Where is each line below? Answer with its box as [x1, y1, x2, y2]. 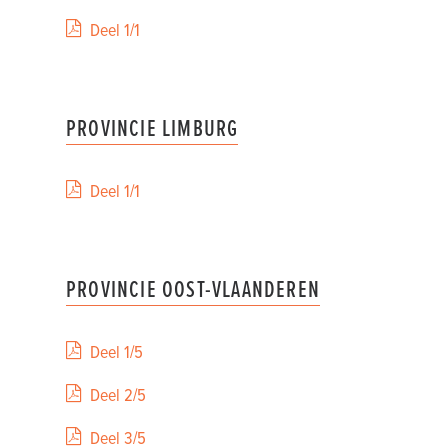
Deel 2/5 [90, 382, 146, 407]
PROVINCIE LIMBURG [66, 111, 239, 144]
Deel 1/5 [90, 339, 143, 364]
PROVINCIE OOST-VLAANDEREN [66, 272, 320, 305]
